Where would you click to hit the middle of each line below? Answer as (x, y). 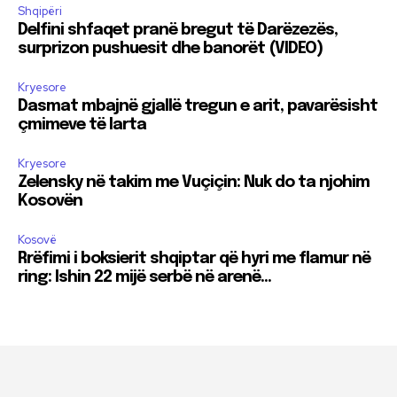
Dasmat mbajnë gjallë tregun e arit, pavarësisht (198, 107)
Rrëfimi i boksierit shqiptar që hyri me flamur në (194, 259)
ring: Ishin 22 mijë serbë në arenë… (144, 278)
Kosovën (50, 202)
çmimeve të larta (82, 125)
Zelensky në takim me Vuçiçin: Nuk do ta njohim (194, 183)
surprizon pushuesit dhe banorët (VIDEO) (170, 49)
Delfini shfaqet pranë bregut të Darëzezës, (178, 31)
